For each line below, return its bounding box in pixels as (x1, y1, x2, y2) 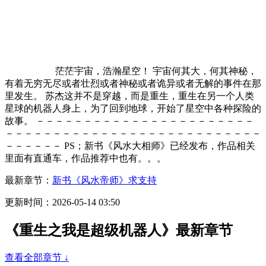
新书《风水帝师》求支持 (52, 175, 157, 185)
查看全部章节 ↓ (5, 252, 69, 262)
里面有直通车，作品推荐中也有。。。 (5, 153, 166, 163)
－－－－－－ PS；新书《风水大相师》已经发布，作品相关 (5, 140, 255, 151)
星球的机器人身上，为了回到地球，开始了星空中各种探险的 (5, 103, 261, 113)
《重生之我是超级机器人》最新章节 (5, 222, 233, 238)
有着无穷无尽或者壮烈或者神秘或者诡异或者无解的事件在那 (5, 78, 261, 88)
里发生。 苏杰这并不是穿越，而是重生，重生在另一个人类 (5, 90, 254, 101)
